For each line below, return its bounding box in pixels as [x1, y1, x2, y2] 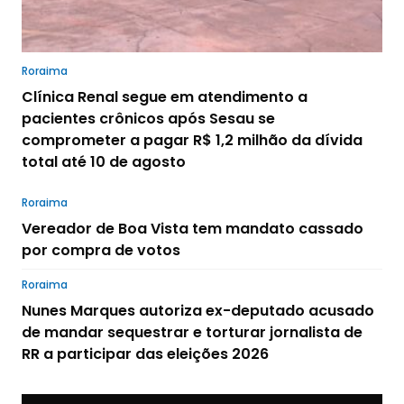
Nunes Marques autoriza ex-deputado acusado [22, 299, 374, 321]
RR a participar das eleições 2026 [22, 343, 269, 364]
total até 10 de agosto [22, 151, 186, 172]
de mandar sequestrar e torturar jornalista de [22, 321, 363, 343]
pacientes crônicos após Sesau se [22, 107, 275, 129]
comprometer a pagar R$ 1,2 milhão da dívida [22, 129, 363, 151]
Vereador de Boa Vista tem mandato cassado [22, 217, 363, 239]
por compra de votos [22, 239, 180, 261]
